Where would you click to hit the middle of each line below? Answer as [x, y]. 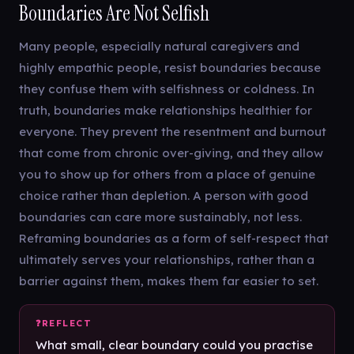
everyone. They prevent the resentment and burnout [173, 132]
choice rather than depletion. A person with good [164, 196]
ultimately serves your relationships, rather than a [167, 260]
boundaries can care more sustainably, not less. [160, 217]
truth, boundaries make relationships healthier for [166, 110]
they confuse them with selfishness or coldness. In [167, 89]
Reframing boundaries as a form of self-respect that [174, 238]
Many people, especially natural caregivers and [159, 46]
